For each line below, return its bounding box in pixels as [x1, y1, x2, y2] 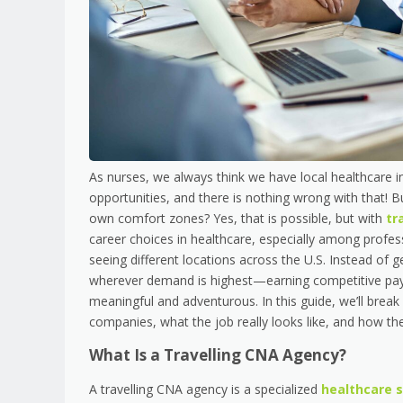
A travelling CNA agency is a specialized [89, 381, 321, 399]
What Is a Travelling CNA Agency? [89, 345, 346, 366]
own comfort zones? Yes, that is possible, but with [89, 209, 386, 227]
